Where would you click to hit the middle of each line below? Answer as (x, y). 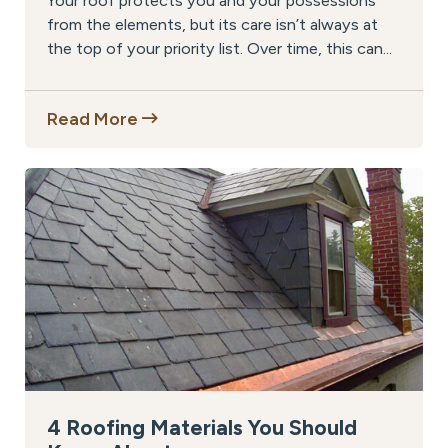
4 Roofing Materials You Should (202, 427)
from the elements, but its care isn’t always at (212, 25)
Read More (94, 119)
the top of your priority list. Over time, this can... (219, 49)
